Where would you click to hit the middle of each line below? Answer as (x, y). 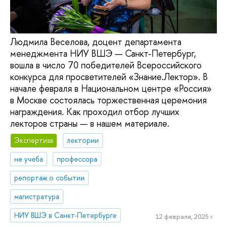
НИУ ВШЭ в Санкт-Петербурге (66, 215)
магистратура (37, 196)
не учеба (29, 159)
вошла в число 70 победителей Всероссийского (106, 65)
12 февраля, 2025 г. (184, 217)
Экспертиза (34, 140)
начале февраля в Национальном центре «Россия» (111, 88)
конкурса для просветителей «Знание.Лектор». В (109, 77)
